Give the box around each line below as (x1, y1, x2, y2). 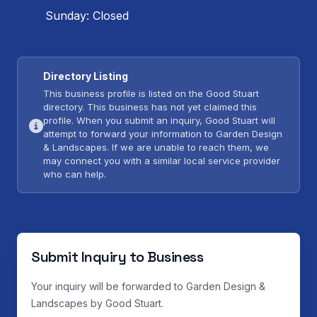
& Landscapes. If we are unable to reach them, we (43, 142, 269, 154)
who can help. (43, 168, 106, 180)
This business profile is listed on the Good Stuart (43, 88, 259, 100)
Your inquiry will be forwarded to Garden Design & (31, 280, 265, 293)
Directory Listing (43, 70, 128, 83)
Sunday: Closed (45, 8, 129, 23)
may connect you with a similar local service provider (43, 155, 280, 167)
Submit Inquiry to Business (31, 248, 203, 267)
